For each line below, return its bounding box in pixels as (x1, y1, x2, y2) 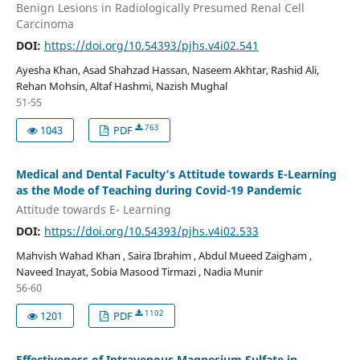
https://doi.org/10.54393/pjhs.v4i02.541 (43, 38, 259, 54)
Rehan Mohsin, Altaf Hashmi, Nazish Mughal (15, 79, 227, 94)
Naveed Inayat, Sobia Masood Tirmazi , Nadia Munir (15, 264, 263, 279)
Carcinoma (15, 16, 74, 32)
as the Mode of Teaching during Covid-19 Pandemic (15, 182, 301, 198)
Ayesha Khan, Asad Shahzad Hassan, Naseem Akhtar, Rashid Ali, (15, 63, 319, 78)
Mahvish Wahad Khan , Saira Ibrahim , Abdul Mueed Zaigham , (15, 247, 312, 263)
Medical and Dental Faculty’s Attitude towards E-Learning (15, 166, 337, 182)
